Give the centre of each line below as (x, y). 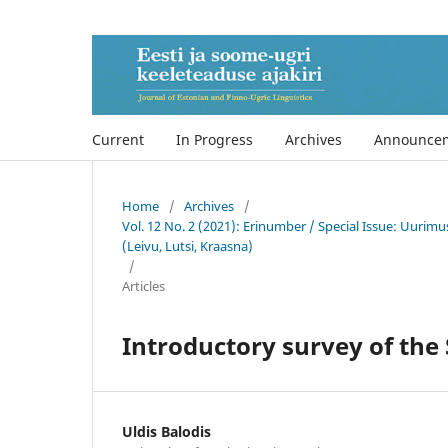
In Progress (214, 139)
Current (118, 139)
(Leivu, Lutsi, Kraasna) (187, 245)
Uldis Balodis (166, 431)
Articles (143, 285)
